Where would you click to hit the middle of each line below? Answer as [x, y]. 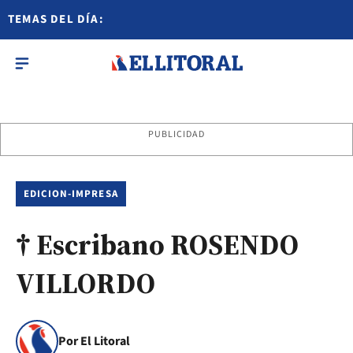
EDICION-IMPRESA [71, 194]
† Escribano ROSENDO [160, 245]
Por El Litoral [94, 341]
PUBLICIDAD [176, 134]
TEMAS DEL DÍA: [56, 19]
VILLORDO [85, 283]
